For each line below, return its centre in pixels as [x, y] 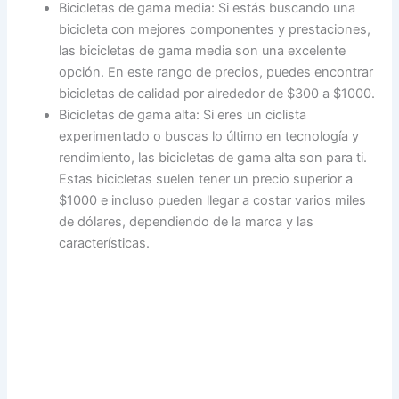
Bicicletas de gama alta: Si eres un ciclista [183, 115]
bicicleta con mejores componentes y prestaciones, [215, 30]
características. [105, 244]
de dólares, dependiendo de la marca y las [187, 222]
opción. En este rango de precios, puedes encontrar [216, 73]
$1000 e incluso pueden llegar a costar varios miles [213, 201]
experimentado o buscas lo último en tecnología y [209, 137]
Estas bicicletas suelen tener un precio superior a [206, 179]
